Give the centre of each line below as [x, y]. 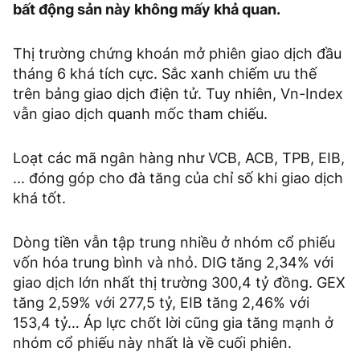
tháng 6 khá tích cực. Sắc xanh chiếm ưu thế [165, 74]
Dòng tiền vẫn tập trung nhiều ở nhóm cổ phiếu [174, 243]
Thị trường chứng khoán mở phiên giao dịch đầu [177, 54]
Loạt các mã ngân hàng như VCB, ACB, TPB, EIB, [179, 158]
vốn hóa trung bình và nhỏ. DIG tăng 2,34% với [173, 263]
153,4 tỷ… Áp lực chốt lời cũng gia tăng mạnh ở [173, 323]
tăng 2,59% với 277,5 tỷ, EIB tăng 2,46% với [161, 303]
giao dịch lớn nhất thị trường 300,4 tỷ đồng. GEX [179, 283]
